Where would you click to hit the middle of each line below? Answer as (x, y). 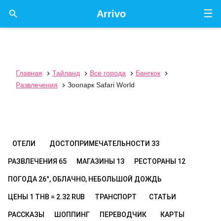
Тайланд (66, 73)
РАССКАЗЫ (26, 215)
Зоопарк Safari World (101, 85)
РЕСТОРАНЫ (156, 161)
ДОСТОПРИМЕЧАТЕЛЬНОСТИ (100, 144)
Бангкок (148, 73)
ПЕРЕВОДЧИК (123, 215)
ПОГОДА (23, 179)
